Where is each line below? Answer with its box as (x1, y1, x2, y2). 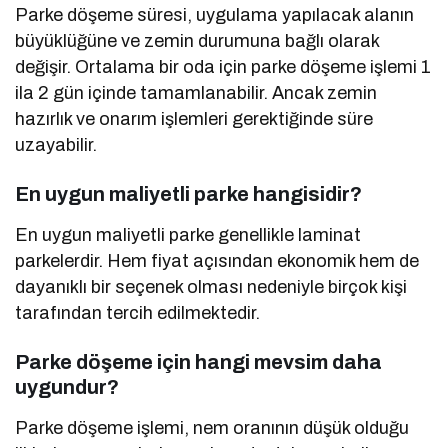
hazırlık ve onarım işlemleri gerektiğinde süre (15, 108, 374, 129)
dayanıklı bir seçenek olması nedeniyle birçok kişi (15, 276, 408, 297)
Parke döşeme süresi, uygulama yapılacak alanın (15, 4, 415, 25)
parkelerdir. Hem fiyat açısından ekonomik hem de (15, 250, 420, 271)
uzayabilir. (15, 134, 97, 155)
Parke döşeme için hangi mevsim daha (15, 350, 382, 373)
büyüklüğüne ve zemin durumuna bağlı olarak (15, 30, 380, 51)
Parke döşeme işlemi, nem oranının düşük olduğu (15, 417, 410, 438)
